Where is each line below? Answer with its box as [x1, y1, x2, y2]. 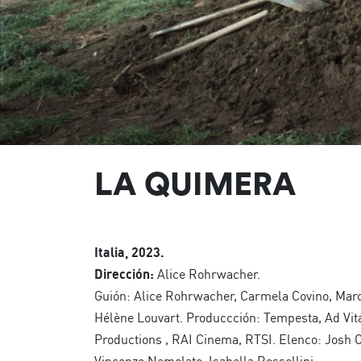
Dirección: [94, 266, 154, 282]
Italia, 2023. [94, 244, 164, 260]
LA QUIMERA [94, 163, 296, 204]
